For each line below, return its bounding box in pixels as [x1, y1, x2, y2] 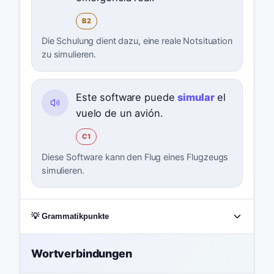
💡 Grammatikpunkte [31, 212, 109, 221]
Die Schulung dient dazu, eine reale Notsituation [41, 35, 232, 46]
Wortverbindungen [31, 246, 132, 260]
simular [177, 91, 215, 104]
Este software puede [75, 91, 178, 104]
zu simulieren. [41, 49, 97, 60]
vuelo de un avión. [75, 107, 163, 120]
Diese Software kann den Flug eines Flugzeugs [41, 151, 229, 162]
